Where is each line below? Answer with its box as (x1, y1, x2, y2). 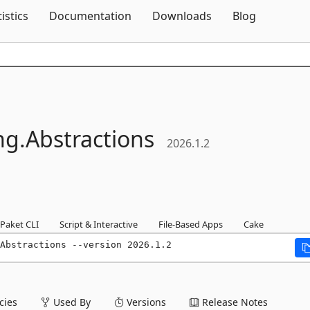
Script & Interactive (60, 217, 138, 230)
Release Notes (199, 295, 268, 309)
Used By (51, 295, 91, 309)
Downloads (152, 8, 212, 24)
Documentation (49, 8, 131, 24)
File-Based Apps (158, 217, 223, 230)
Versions (124, 295, 166, 309)
